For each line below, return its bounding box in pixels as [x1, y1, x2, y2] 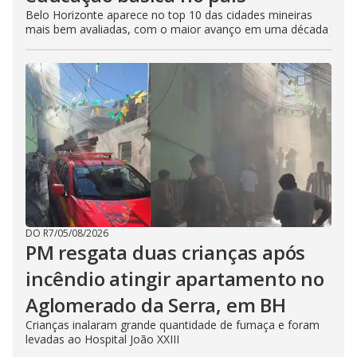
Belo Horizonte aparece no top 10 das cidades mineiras [25, 6, 312, 22]
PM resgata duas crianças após [25, 238, 306, 265]
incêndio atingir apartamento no [25, 265, 324, 292]
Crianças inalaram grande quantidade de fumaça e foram [25, 316, 320, 332]
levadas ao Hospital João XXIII [25, 331, 179, 347]
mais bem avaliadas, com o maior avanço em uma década [25, 21, 328, 37]
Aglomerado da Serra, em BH [25, 291, 286, 318]
